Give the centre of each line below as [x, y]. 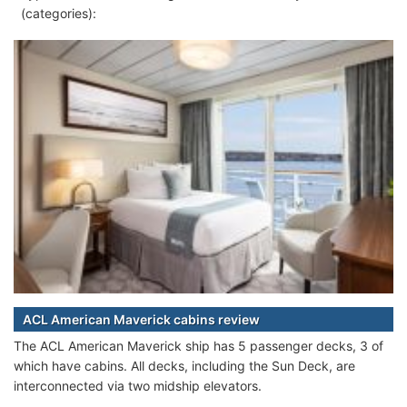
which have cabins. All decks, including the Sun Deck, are [184, 365]
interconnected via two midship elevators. [138, 385]
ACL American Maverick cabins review [141, 319]
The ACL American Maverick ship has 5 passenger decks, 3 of [199, 345]
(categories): [59, 14]
